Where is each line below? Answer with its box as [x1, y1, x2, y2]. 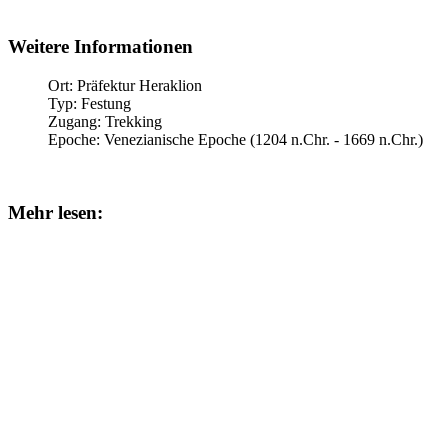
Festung [81, 95, 131, 113]
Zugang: [48, 113, 105, 131]
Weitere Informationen [8, 36, 193, 58]
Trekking [105, 113, 162, 131]
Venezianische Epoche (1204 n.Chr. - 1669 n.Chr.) [104, 131, 423, 149]
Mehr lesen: [8, 201, 103, 223]
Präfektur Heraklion [77, 77, 202, 95]
